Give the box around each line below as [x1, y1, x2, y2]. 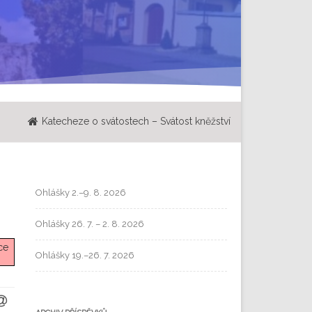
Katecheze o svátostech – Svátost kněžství [42, 115, 231, 127]
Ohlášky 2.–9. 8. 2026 [36, 187, 126, 198]
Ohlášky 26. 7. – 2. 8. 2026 [36, 218, 144, 229]
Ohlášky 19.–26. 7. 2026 [36, 249, 134, 260]
